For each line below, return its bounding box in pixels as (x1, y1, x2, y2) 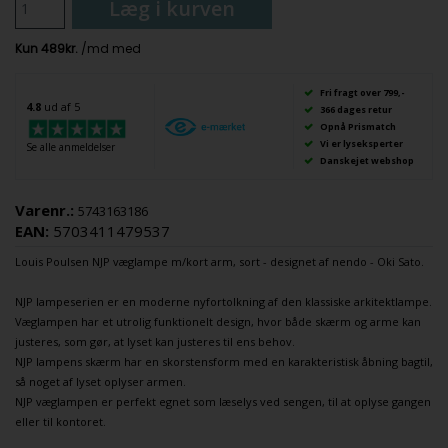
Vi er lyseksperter (318, 136, 403, 150)
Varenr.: (15, 199, 74, 220)
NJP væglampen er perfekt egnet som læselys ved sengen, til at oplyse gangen (15, 393, 431, 409)
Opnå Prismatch (318, 119, 396, 133)
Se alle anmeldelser (26, 140, 115, 155)
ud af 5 (41, 99, 80, 115)
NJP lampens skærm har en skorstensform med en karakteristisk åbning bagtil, (15, 353, 433, 369)
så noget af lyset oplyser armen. (15, 373, 186, 389)
